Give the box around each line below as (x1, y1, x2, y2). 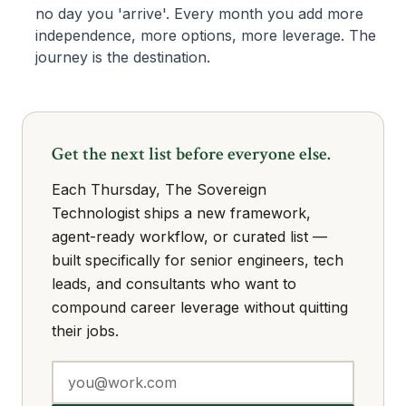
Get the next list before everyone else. (52, 142, 331, 166)
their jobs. (52, 322, 119, 340)
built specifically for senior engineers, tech (52, 251, 343, 269)
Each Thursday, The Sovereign (52, 180, 266, 198)
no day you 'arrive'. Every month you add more (35, 5, 363, 23)
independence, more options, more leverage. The (35, 26, 376, 44)
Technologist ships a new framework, (52, 204, 311, 222)
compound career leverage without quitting (52, 298, 348, 316)
